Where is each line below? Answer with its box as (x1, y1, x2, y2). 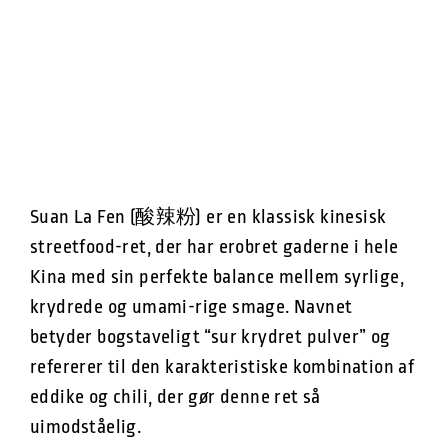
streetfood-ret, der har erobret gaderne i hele (30, 235, 399, 258)
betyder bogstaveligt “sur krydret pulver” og (30, 325, 391, 348)
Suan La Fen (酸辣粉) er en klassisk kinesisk (30, 205, 387, 228)
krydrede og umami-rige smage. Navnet (30, 295, 353, 318)
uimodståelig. (30, 415, 142, 438)
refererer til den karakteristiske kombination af (30, 355, 415, 378)
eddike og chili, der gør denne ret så (30, 385, 321, 408)
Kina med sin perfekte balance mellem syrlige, (30, 265, 404, 288)
